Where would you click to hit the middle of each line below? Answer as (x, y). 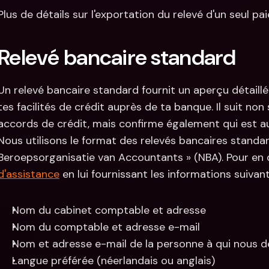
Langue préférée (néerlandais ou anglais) (113, 261)
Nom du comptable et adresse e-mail (106, 227)
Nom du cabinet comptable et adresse (109, 210)
